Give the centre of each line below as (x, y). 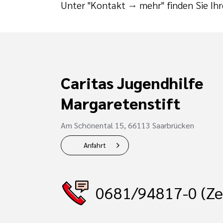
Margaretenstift (120, 103)
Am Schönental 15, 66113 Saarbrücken (127, 125)
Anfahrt (95, 145)
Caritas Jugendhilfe (132, 82)
